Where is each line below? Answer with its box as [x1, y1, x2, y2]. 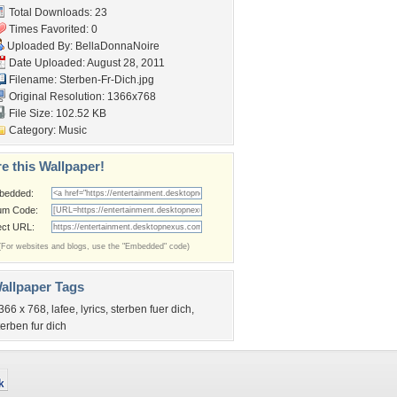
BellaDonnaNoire [75, 40, 160, 52]
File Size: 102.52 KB [6, 107, 106, 120]
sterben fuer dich [111, 303, 191, 315]
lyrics [81, 303, 105, 315]
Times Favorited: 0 [6, 23, 97, 35]
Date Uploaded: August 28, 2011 [6, 57, 165, 69]
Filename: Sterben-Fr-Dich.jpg [6, 74, 154, 86]
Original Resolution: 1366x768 [6, 90, 156, 103]
